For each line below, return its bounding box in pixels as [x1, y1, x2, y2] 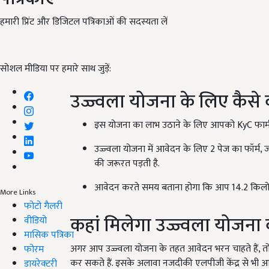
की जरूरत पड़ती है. [94, 156, 160, 172]
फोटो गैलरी [24, 198, 62, 214]
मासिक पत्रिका [24, 226, 74, 243]
